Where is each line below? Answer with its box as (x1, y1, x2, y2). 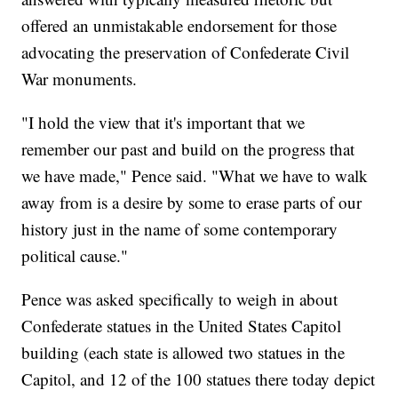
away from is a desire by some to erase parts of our (21, 190, 362, 213)
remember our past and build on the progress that (21, 137, 355, 160)
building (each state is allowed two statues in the (21, 340, 346, 363)
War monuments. (21, 67, 138, 90)
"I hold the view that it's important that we (21, 110, 306, 133)
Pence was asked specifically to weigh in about (21, 287, 338, 310)
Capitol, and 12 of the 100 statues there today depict (21, 367, 376, 390)
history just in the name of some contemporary (21, 217, 338, 240)
